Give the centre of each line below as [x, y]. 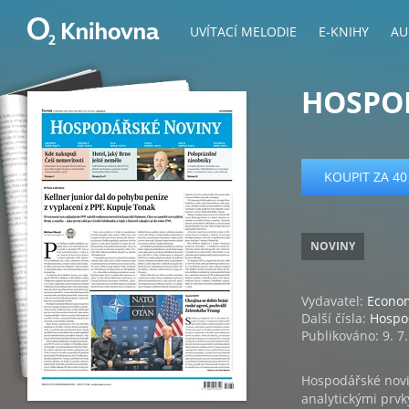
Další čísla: [336, 318]
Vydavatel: [334, 301]
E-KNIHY [344, 31]
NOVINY [333, 246]
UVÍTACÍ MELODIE [243, 31]
